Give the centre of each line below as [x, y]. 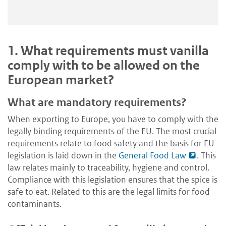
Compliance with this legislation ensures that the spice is [112, 180]
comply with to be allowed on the [104, 65]
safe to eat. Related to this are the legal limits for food [109, 192]
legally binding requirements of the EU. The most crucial [112, 131]
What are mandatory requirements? [97, 102]
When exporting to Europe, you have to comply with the [113, 119]
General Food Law [152, 156]
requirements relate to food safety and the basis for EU [111, 144]
